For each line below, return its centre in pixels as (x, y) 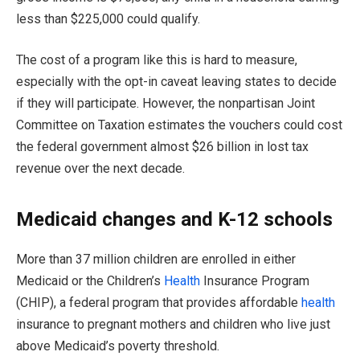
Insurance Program (255, 280)
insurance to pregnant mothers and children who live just (173, 324)
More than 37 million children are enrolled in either (156, 259)
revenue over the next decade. (100, 169)
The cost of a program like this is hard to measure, (157, 60)
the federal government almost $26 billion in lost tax (162, 147)
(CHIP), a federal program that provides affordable (159, 302)
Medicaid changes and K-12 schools (174, 219)
